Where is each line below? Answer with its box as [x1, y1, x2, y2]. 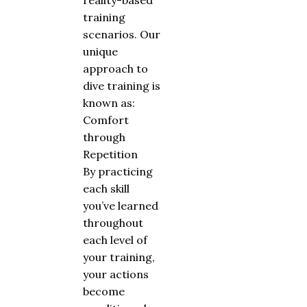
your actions [83, 267, 149, 282]
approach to [83, 62, 148, 76]
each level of [83, 233, 147, 247]
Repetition [83, 147, 138, 162]
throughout [83, 216, 143, 230]
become [83, 284, 125, 299]
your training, [83, 250, 155, 265]
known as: [83, 96, 135, 110]
